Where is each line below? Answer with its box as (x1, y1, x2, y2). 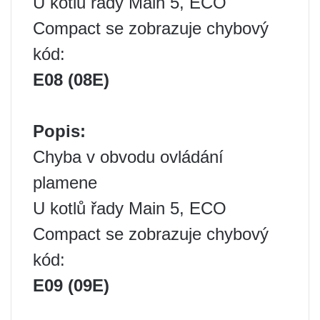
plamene (33, 173, 97, 192)
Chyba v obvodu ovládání (33, 147, 224, 166)
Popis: (33, 121, 86, 141)
